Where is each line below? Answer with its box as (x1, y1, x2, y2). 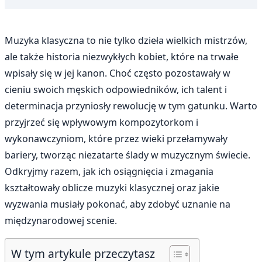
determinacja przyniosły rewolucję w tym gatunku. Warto (5, 99, 257, 112)
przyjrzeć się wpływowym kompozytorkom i (5, 115, 198, 129)
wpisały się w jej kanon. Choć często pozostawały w (5, 66, 230, 80)
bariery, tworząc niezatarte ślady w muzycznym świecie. (5, 148, 250, 161)
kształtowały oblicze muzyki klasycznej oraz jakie (5, 181, 219, 194)
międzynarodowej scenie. (5, 213, 117, 227)
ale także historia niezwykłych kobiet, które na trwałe (5, 50, 239, 63)
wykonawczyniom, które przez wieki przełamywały (5, 132, 227, 145)
